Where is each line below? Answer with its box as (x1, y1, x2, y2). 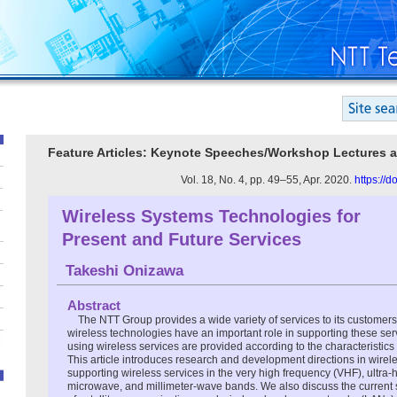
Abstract (67, 297, 121, 313)
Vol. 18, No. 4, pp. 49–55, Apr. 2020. (181, 173, 354, 186)
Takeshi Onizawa (66, 261, 183, 279)
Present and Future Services (62, 229, 301, 249)
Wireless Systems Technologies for (62, 206, 361, 226)
